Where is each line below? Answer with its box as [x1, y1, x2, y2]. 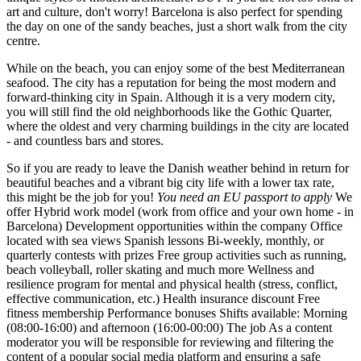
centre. [6, 34, 40, 48]
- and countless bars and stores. [6, 134, 164, 148]
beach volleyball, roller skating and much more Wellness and [6, 263, 314, 277]
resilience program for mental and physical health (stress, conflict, [6, 277, 338, 292]
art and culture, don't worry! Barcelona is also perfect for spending [6, 5, 342, 19]
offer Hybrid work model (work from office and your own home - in [6, 205, 354, 219]
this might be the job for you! [6, 190, 157, 205]
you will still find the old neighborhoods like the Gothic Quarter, [6, 105, 332, 119]
